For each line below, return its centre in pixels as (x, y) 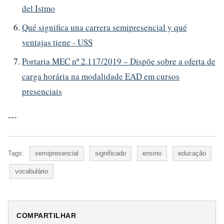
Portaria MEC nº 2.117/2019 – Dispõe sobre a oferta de (119, 61)
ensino (152, 153)
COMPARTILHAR (46, 215)
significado (110, 153)
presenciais (42, 91)
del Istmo (38, 8)
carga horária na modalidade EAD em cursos (101, 76)
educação (192, 153)
